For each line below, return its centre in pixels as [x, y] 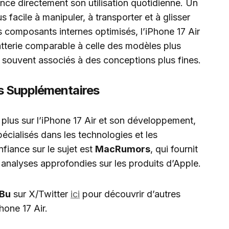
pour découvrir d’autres [130, 194]
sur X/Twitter [41, 194]
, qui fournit [174, 149]
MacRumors [123, 149]
